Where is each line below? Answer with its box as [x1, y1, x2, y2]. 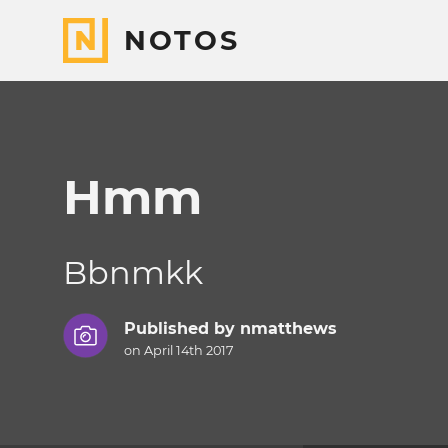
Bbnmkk [63, 253, 203, 292]
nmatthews [239, 319, 337, 339]
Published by [123, 319, 240, 339]
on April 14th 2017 [123, 343, 234, 359]
